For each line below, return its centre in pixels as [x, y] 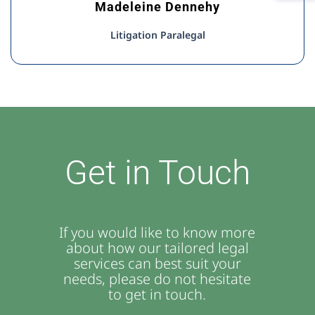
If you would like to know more [157, 232]
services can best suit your [157, 263]
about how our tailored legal [157, 248]
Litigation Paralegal [157, 35]
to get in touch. [157, 294]
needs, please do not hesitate [157, 279]
